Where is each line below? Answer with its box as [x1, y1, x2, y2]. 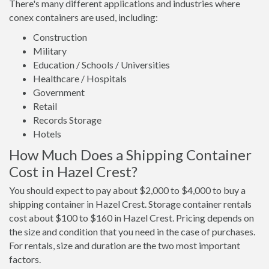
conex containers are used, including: [9, 11, 158, 23]
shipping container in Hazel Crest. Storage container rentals [9, 198, 252, 210]
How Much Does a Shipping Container [9, 146, 252, 164]
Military [33, 45, 67, 57]
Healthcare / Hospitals [33, 73, 127, 85]
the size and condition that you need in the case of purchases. [9, 226, 255, 238]
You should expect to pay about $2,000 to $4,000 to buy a [9, 184, 246, 196]
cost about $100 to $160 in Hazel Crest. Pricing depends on [9, 212, 254, 224]
